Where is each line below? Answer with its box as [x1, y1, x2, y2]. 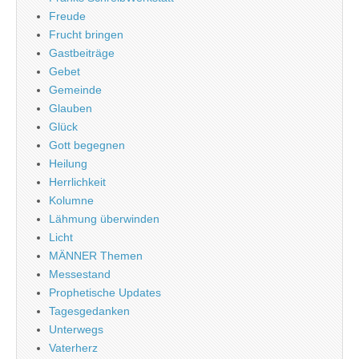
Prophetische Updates [49, 285, 161, 299]
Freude [49, 9, 86, 22]
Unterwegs [49, 322, 103, 336]
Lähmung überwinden [49, 212, 159, 225]
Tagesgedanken [49, 304, 130, 317]
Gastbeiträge [49, 46, 115, 59]
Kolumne [49, 193, 94, 207]
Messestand [49, 267, 111, 280]
